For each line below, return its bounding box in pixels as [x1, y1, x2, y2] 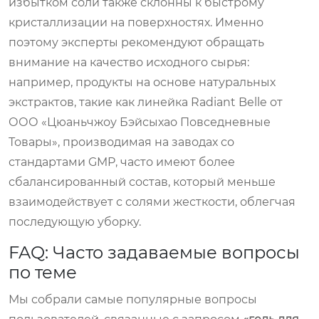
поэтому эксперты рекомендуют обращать [9, 35, 264, 49]
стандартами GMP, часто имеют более [9, 155, 235, 169]
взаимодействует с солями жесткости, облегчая [9, 194, 296, 209]
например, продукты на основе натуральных [9, 75, 276, 89]
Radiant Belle [191, 95, 267, 109]
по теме [9, 261, 77, 283]
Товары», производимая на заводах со [9, 135, 234, 149]
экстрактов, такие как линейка [9, 95, 191, 109]
